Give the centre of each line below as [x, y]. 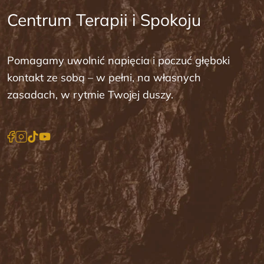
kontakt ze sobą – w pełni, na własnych [104, 78]
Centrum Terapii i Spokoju [104, 20]
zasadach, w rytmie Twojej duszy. [90, 95]
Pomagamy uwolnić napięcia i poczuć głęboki [118, 61]
